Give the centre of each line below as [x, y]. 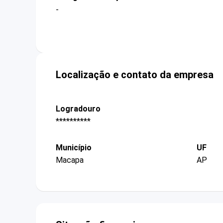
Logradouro [78, 109]
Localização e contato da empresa [135, 74]
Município [74, 148]
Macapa [70, 160]
